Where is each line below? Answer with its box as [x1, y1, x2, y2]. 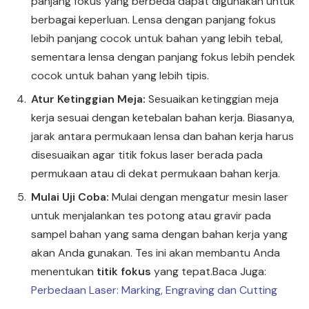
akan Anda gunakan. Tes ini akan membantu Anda [31, 245, 280, 260]
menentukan [31, 263, 97, 279]
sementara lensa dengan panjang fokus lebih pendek [31, 49, 295, 64]
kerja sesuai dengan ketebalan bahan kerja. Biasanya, [31, 110, 295, 125]
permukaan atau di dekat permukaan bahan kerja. [31, 166, 280, 181]
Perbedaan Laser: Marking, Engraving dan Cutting [31, 282, 277, 297]
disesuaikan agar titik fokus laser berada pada [31, 147, 263, 162]
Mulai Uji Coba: [31, 189, 112, 204]
